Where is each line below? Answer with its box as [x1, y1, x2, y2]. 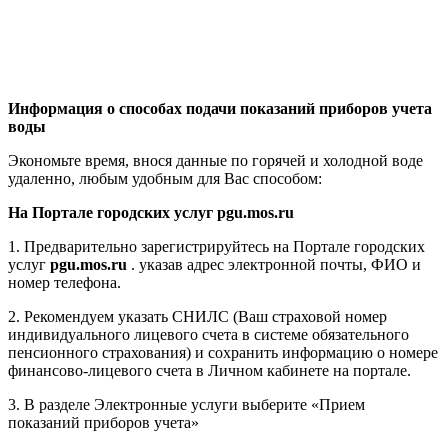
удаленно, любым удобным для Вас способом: [8, 170, 322, 188]
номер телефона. [8, 274, 121, 292]
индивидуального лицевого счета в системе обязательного [8, 326, 409, 344]
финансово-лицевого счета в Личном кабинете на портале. [8, 362, 411, 380]
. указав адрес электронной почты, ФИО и [127, 256, 421, 274]
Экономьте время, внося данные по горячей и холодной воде [8, 152, 423, 170]
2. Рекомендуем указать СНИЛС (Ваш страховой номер [8, 308, 387, 326]
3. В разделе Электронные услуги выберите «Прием [8, 396, 365, 414]
